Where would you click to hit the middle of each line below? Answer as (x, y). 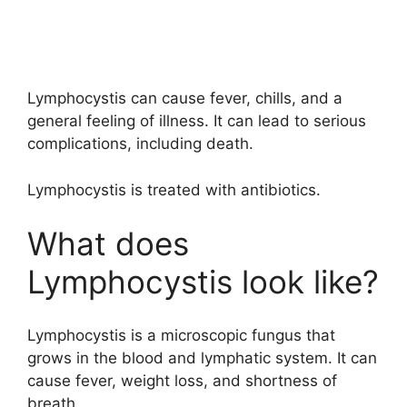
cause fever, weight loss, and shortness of (182, 380)
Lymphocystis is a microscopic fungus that (181, 335)
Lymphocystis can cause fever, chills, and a (185, 99)
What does (108, 244)
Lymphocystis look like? (203, 282)
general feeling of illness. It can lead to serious (197, 121)
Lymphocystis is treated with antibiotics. (174, 189)
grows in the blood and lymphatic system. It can (202, 357)
